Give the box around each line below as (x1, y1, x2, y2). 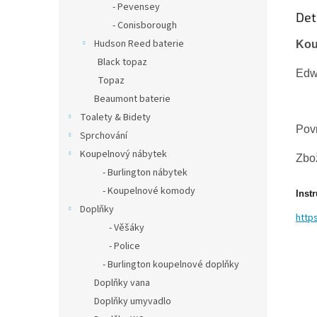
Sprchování (80, 129, 127, 143)
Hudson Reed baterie (94, 37, 184, 51)
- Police (94, 239, 140, 253)
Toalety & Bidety (80, 110, 151, 125)
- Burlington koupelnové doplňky (94, 258, 239, 272)
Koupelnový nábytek (80, 147, 167, 161)
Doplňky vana (94, 276, 150, 290)
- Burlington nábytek (94, 166, 188, 180)
